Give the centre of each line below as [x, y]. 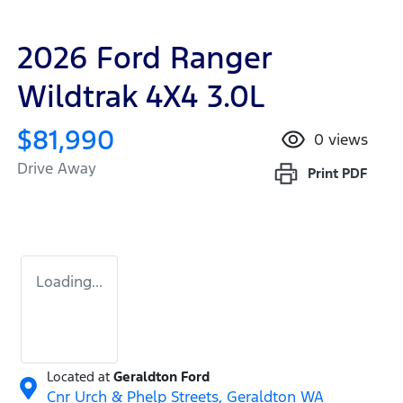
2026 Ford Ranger [144, 58]
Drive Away [57, 169]
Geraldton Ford [161, 377]
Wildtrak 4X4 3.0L [141, 97]
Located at [78, 377]
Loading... [69, 282]
